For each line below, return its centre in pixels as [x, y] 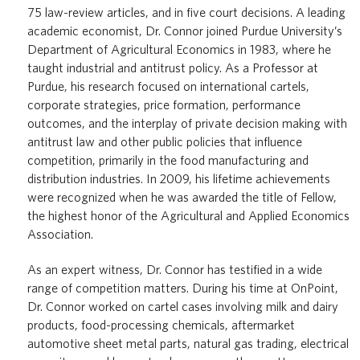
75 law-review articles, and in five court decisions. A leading [186, 13]
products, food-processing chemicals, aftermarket [161, 325]
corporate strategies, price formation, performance [164, 105]
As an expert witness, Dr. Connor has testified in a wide [175, 270]
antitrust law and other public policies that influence [165, 142]
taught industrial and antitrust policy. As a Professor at [173, 68]
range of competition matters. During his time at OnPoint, [183, 288]
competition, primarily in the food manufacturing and [168, 161]
